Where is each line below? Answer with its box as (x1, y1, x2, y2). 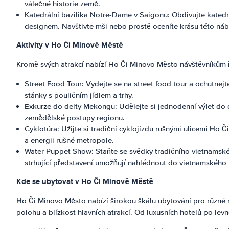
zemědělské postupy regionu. (25, 113, 125, 122)
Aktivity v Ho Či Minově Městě (16, 39, 123, 51)
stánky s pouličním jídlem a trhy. (25, 90, 133, 100)
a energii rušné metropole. (25, 135, 114, 145)
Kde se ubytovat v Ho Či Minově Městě (16, 176, 153, 187)
